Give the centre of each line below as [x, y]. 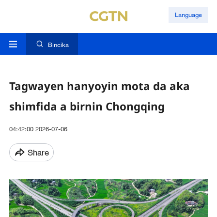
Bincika [58, 45]
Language [188, 15]
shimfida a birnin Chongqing [87, 106]
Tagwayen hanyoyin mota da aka [99, 86]
